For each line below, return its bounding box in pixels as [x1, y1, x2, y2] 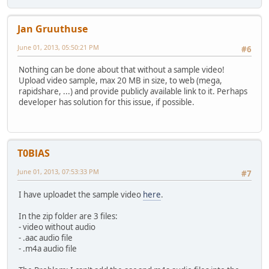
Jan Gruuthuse [17, 22, 88, 35]
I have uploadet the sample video [19, 189, 143, 200]
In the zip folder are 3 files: [19, 210, 118, 222]
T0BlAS [17, 147, 50, 160]
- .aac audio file [19, 232, 73, 243]
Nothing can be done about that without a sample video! [19, 64, 225, 75]
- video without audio [19, 221, 95, 232]
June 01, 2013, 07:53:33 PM [17, 167, 99, 177]
